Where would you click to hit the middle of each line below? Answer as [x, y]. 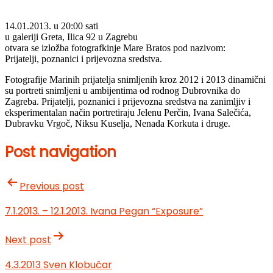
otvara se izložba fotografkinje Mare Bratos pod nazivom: [115, 48]
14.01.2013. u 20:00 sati [51, 26]
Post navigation [61, 152]
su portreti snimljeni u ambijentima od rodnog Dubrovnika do [122, 91]
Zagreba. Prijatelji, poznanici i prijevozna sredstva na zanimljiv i [128, 102]
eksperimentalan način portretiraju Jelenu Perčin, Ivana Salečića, [128, 113]
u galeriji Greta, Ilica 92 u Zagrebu [71, 37]
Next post [28, 240]
